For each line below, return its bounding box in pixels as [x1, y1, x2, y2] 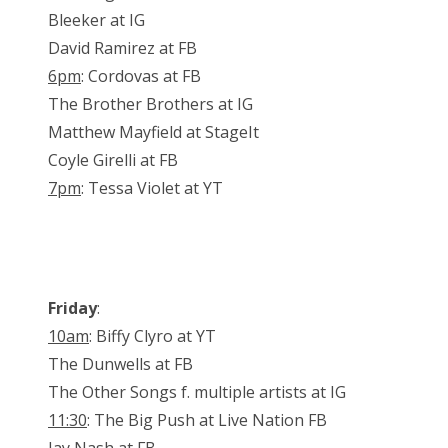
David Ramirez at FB [48, 37, 197, 60]
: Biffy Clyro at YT [89, 325, 216, 348]
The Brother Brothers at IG [48, 93, 253, 116]
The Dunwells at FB [48, 353, 193, 376]
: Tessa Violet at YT [81, 177, 223, 200]
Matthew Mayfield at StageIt [48, 121, 259, 144]
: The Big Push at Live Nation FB [87, 409, 327, 432]
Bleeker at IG [48, 9, 145, 32]
